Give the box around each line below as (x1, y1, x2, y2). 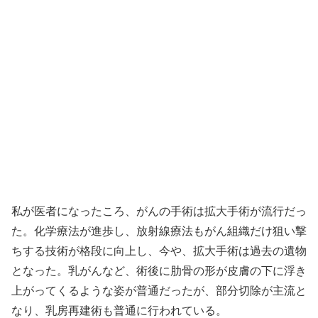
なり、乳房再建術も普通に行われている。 (11, 304, 227, 317)
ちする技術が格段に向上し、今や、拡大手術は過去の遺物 (11, 244, 307, 257)
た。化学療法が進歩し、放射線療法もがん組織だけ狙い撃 (11, 224, 307, 237)
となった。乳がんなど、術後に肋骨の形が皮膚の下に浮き (11, 264, 307, 277)
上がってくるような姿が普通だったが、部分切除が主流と (11, 284, 307, 297)
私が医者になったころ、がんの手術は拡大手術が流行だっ (11, 204, 307, 217)
